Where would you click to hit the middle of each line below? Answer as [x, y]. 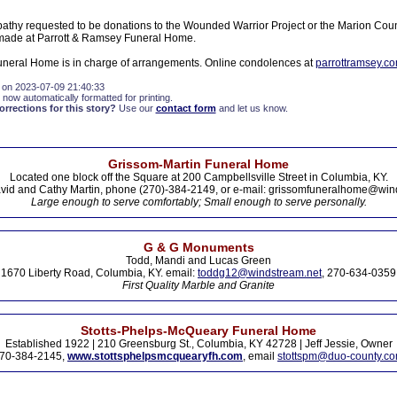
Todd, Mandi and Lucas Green [198, 261]
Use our [136, 108]
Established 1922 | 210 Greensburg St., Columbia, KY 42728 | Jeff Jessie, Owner [198, 344]
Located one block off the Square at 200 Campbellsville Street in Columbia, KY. [198, 177]
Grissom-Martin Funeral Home [198, 164]
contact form [186, 108]
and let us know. [252, 108]
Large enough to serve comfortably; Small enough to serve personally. [198, 202]
